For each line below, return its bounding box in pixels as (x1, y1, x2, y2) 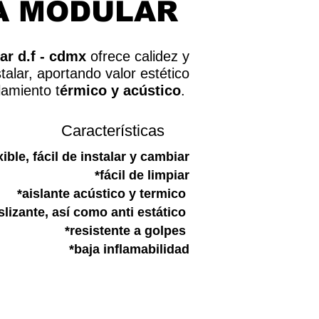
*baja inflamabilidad (69, 242, 189, 256)
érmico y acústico (60, 83, 181, 98)
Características (61, 122, 164, 140)
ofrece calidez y (86, 48, 189, 64)
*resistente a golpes (65, 224, 189, 238)
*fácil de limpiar (95, 168, 189, 182)
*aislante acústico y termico (17, 187, 189, 201)
